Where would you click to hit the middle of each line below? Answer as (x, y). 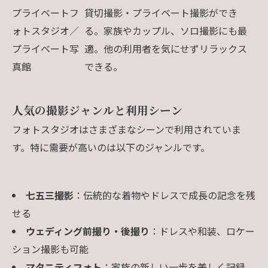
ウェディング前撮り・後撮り (87, 231)
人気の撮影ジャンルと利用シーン (97, 109)
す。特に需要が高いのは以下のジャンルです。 (111, 147)
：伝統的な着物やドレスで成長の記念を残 (164, 195)
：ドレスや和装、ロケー (202, 231)
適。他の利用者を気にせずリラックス (166, 48)
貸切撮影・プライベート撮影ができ (161, 12)
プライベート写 (45, 48)
